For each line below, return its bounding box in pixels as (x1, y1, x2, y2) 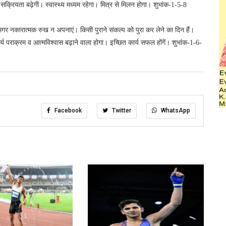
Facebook (53, 106, 82, 114)
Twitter (110, 106, 131, 114)
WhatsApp (159, 106, 190, 114)
